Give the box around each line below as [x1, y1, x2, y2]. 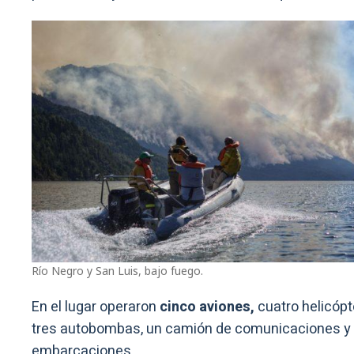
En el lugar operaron [32, 296, 160, 318]
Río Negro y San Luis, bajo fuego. [32, 263, 203, 279]
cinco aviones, [160, 296, 258, 318]
